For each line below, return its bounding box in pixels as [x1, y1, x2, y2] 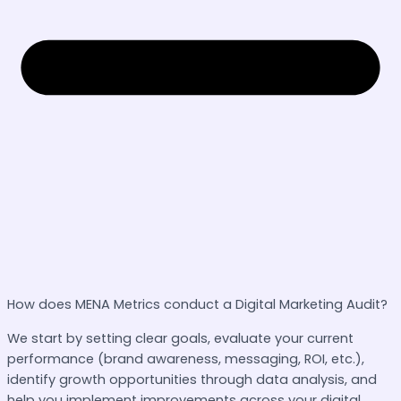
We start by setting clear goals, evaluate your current [7, 328, 354, 347]
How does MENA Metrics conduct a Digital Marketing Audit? [7, 295, 388, 314]
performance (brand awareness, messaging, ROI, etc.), [7, 349, 364, 368]
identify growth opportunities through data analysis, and [7, 370, 377, 388]
